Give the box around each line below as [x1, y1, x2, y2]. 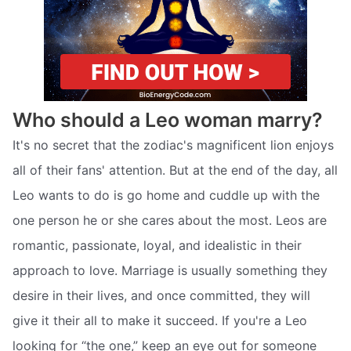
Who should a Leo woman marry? [13, 108, 323, 132]
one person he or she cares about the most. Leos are [13, 212, 327, 229]
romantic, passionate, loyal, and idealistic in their [13, 237, 302, 254]
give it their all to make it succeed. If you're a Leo [13, 313, 307, 329]
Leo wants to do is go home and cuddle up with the [13, 187, 320, 204]
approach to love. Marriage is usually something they [13, 262, 327, 279]
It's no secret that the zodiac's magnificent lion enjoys [13, 137, 334, 154]
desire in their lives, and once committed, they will [13, 288, 310, 304]
